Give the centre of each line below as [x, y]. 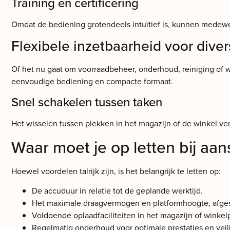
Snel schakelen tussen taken [87, 102]
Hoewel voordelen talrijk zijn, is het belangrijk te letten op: [116, 171]
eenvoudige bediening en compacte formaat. [92, 81]
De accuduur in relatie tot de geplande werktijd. [117, 191]
